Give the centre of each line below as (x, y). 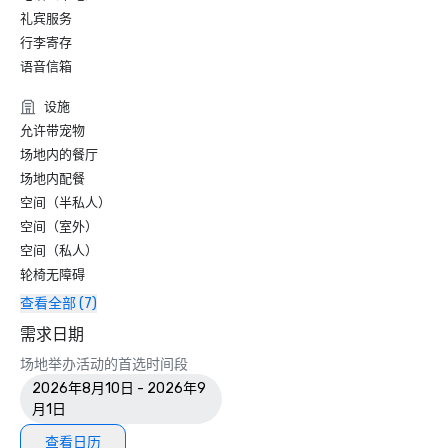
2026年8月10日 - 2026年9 (119, 388)
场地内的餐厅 (59, 154)
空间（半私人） (65, 202)
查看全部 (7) (58, 303)
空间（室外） (59, 226)
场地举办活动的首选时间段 (104, 364)
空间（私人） (59, 250)
